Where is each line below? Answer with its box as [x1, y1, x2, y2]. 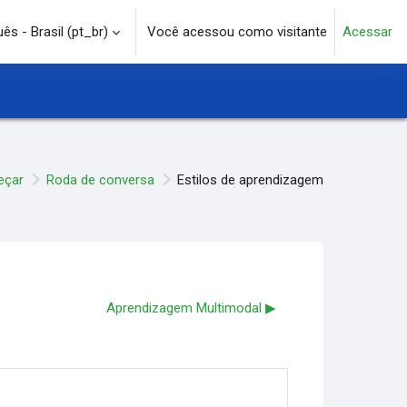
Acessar [342, 24, 392, 40]
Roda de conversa [45, 172, 154, 188]
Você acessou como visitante [147, 24, 327, 40]
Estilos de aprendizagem [176, 172, 323, 188]
